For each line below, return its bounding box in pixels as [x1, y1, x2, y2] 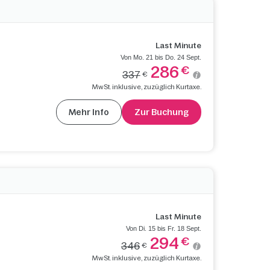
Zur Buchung [134, 107, 189, 117]
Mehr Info [68, 107, 109, 117]
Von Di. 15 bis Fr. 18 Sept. [125, 224, 201, 232]
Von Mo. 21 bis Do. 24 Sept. [120, 53, 201, 61]
